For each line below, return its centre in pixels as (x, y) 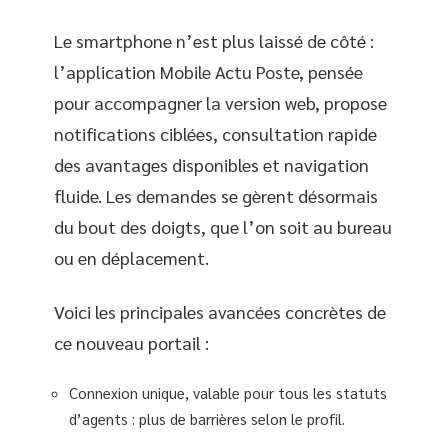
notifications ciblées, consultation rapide (215, 133)
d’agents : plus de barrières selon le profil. (207, 418)
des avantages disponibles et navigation (211, 164)
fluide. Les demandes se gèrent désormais (216, 195)
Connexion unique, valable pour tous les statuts (228, 392)
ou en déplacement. (131, 257)
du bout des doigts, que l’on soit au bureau (223, 226)
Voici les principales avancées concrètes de (220, 311)
